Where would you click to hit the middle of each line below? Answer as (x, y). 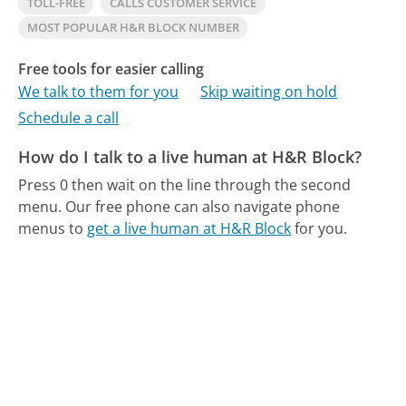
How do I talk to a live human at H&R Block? (190, 157)
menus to (53, 228)
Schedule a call (69, 118)
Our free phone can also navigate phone (203, 206)
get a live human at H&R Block (189, 228)
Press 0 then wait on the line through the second (185, 184)
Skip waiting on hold (269, 92)
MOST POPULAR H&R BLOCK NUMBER (133, 27)
